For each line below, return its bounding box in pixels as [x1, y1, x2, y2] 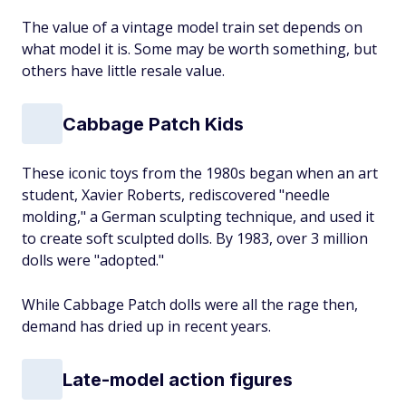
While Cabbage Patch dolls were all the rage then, [22, 295, 358, 314]
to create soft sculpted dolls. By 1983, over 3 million [22, 228, 368, 248]
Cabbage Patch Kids [63, 112, 244, 135]
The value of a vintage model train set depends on [22, 17, 362, 37]
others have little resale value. [22, 61, 225, 81]
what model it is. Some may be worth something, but [22, 39, 377, 59]
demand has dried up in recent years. [22, 316, 271, 336]
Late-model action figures [63, 368, 293, 391]
